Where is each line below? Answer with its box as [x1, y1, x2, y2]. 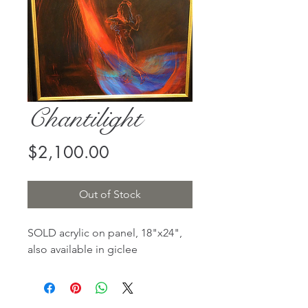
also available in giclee [27, 243, 137, 256]
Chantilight [27, 102, 142, 135]
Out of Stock [79, 188, 141, 201]
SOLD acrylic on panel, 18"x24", [27, 226, 182, 239]
